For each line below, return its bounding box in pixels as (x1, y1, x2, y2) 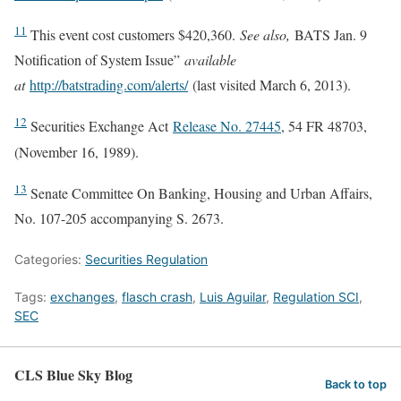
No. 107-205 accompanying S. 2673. (14, 208, 224, 227)
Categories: (14, 251, 85, 267)
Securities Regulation (85, 251, 208, 267)
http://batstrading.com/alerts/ (30, 75, 188, 95)
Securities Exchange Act (30, 116, 173, 136)
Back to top (325, 377, 387, 391)
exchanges (50, 288, 115, 304)
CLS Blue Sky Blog (14, 363, 132, 385)
